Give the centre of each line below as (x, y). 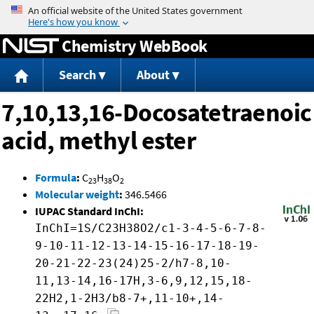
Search (77, 75)
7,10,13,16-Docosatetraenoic (157, 113)
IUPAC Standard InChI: (89, 211)
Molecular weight (77, 194)
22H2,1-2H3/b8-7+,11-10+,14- (130, 299)
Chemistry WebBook (135, 46)
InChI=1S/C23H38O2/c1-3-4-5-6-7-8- (151, 228)
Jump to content (157, 10)
